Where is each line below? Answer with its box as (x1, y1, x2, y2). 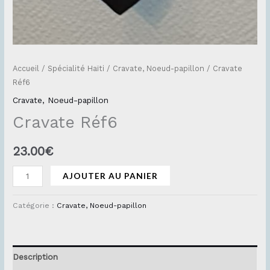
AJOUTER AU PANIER (63, 170, 159, 181)
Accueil (13, 63, 40, 73)
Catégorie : (13, 201, 57, 210)
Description (13, 251, 58, 262)
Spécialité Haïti (48, 63, 105, 73)
